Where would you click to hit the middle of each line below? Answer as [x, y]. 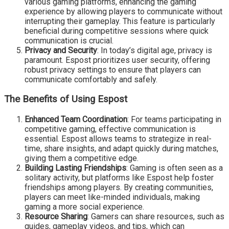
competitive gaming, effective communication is [110, 129]
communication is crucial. [69, 40]
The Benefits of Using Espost [66, 99]
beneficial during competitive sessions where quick [117, 31]
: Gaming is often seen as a [175, 168]
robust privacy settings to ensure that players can [113, 70]
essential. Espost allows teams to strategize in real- [118, 139]
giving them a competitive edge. [82, 158]
